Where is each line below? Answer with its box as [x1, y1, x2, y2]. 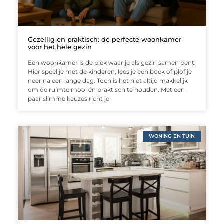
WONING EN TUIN [149, 133, 195, 140]
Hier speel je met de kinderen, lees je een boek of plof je [27, 68, 192, 76]
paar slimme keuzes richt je [27, 95, 109, 103]
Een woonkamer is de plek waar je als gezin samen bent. [27, 59, 196, 67]
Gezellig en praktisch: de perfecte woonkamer [27, 35, 181, 44]
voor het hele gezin [27, 43, 92, 51]
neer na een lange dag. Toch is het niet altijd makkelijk [27, 77, 188, 85]
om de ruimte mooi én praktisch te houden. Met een [27, 86, 185, 94]
